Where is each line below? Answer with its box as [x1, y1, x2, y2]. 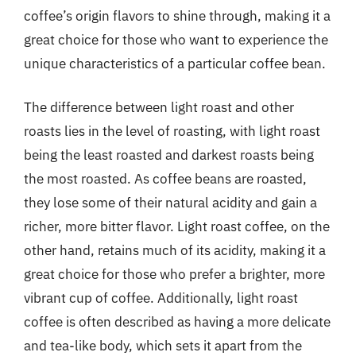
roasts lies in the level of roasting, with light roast [24, 122, 320, 140]
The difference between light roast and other [24, 99, 294, 116]
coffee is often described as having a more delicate [24, 313, 331, 331]
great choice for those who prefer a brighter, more [24, 265, 325, 283]
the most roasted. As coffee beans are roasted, [24, 170, 307, 188]
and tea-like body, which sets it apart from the [24, 337, 302, 354]
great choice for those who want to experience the [24, 30, 328, 48]
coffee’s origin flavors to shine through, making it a [24, 6, 331, 25]
